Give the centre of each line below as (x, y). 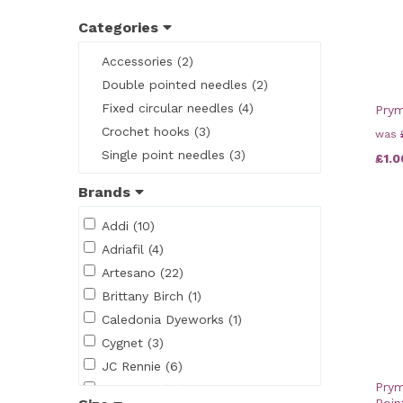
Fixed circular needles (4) (178, 107)
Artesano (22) (143, 272)
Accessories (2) (148, 61)
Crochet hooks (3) (156, 131)
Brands (107, 192)
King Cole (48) (144, 389)
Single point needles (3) (174, 154)
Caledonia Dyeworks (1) (172, 319)
